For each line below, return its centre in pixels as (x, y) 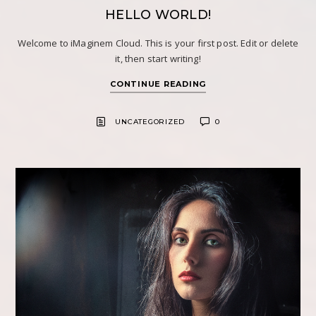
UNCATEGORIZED (150, 122)
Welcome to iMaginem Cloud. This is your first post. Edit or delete (158, 43)
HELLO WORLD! (158, 15)
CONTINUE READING (158, 84)
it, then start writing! (158, 59)
